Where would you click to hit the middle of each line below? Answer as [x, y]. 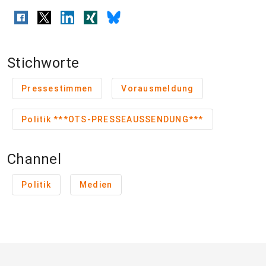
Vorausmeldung [157, 89]
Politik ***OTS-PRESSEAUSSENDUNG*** [129, 120]
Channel [34, 159]
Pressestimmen [57, 89]
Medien [96, 185]
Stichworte [43, 63]
